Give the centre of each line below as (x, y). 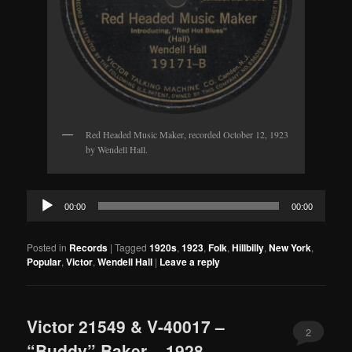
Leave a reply (190, 261)
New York (290, 247)
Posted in (47, 247)
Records (89, 247)
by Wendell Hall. (117, 149)
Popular (44, 261)
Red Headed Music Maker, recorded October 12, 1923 (187, 134)
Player (41, 214)
